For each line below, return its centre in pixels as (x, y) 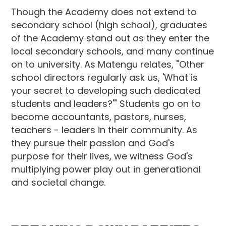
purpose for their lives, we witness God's (102, 156)
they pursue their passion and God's (93, 143)
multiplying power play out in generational (106, 169)
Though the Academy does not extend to (104, 12)
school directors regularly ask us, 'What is (105, 77)
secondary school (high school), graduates (109, 25)
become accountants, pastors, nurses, (99, 117)
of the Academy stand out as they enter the (110, 38)
